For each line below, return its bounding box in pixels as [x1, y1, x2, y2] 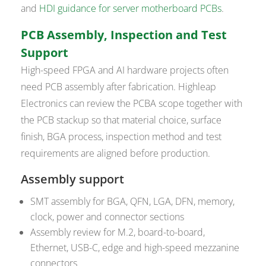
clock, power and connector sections [30, 210, 185, 224]
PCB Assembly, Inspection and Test [21, 27, 227, 43]
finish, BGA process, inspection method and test [21, 130, 222, 144]
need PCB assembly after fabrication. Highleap [21, 80, 217, 94]
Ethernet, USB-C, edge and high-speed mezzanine [30, 241, 240, 255]
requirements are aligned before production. [21, 147, 211, 160]
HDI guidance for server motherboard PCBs [39, 2, 222, 15]
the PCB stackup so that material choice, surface [21, 113, 222, 127]
